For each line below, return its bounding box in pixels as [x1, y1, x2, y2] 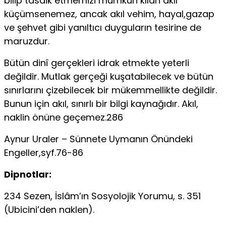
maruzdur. [4, 34, 49, 47]
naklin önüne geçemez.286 [4, 110, 123, 124]
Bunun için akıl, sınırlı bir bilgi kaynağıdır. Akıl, [4, 97, 198, 110]
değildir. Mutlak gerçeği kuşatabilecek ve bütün [4, 70, 213, 83]
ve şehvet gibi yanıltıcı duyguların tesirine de [4, 21, 201, 34]
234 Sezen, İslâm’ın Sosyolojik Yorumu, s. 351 [4, 189, 201, 202]
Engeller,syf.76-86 [4, 146, 83, 159]
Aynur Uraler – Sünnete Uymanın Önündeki [4, 132, 193, 145]
